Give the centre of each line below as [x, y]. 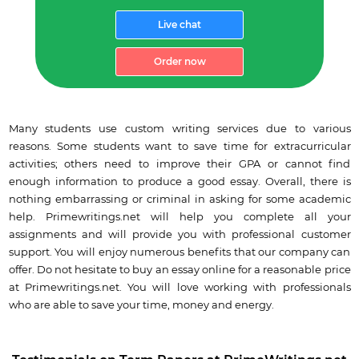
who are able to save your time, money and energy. [141, 305]
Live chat [179, 24]
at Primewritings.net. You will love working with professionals [179, 287]
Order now [179, 61]
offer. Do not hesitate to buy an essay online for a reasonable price [179, 270]
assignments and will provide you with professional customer [179, 234]
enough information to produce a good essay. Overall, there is [179, 182]
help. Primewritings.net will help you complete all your [179, 217]
